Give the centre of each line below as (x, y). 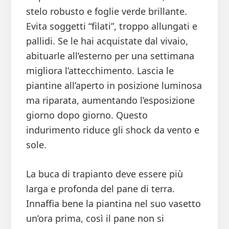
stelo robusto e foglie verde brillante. (106, 12)
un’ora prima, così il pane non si (95, 219)
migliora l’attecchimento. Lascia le (100, 71)
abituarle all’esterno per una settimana (110, 56)
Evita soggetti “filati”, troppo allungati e (111, 26)
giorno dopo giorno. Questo (87, 115)
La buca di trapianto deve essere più (104, 174)
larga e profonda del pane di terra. (100, 189)
